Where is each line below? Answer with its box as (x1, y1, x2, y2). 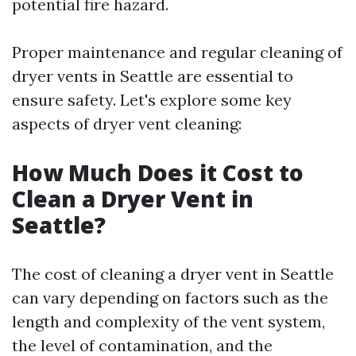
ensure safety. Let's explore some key (12, 90, 292, 110)
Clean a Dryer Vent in (12, 184, 253, 215)
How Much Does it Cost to (12, 157, 304, 188)
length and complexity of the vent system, (12, 311, 325, 332)
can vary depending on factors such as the (12, 288, 328, 308)
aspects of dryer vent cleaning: (12, 114, 242, 134)
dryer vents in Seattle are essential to (12, 66, 293, 87)
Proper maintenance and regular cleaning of (12, 42, 342, 63)
